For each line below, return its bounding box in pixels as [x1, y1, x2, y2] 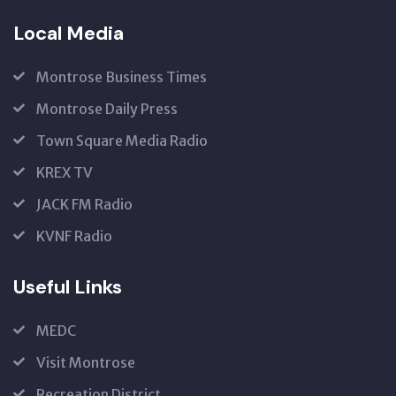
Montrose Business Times [36, 67, 207, 86]
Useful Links [13, 273, 122, 300]
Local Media [13, 19, 124, 46]
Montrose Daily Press [36, 99, 178, 118]
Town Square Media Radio [36, 131, 208, 149]
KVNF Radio [36, 226, 112, 245]
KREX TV [36, 163, 93, 181]
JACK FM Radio [36, 194, 133, 213]
